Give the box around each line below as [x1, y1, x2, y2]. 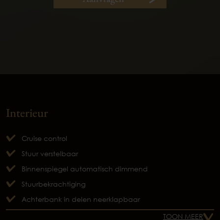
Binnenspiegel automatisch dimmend [22, 164, 148, 173]
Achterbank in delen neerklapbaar [22, 194, 140, 203]
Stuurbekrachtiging [22, 179, 85, 188]
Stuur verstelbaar [22, 149, 78, 158]
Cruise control [22, 134, 67, 142]
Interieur [6, 104, 48, 120]
